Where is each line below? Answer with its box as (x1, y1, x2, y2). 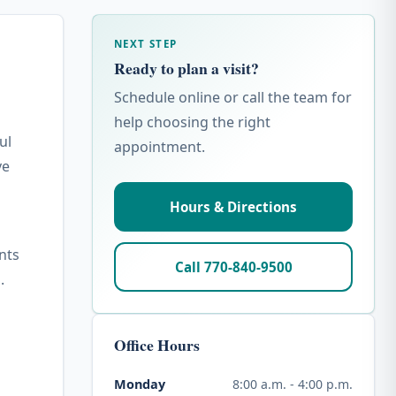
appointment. (114, 137, 205, 156)
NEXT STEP (114, 37, 178, 50)
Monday (114, 376, 165, 392)
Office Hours (114, 333, 200, 356)
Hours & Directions (170, 198, 297, 216)
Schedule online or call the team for (114, 88, 352, 107)
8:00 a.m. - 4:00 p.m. (232, 375, 353, 392)
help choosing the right (114, 112, 270, 132)
